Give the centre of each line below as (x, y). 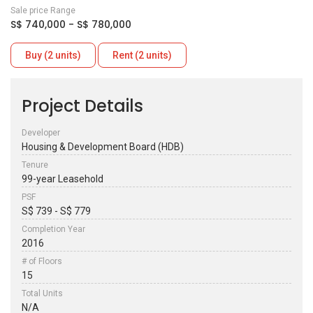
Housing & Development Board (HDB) (103, 147)
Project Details (82, 106)
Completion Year (53, 229)
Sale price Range (43, 10)
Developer (41, 133)
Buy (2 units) (53, 55)
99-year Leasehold (63, 179)
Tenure (35, 165)
